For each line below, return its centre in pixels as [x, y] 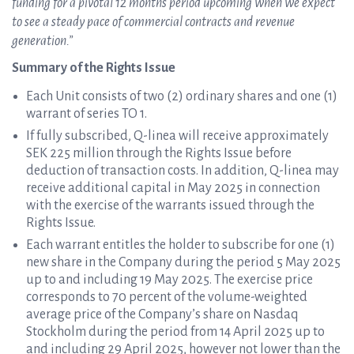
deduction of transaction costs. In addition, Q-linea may [183, 171]
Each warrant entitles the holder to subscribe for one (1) [181, 245]
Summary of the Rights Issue [94, 68]
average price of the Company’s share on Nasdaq [162, 314]
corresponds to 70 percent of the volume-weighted [167, 297]
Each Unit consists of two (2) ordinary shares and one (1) [182, 96]
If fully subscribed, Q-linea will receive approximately [177, 136]
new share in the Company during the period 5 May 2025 [183, 262]
